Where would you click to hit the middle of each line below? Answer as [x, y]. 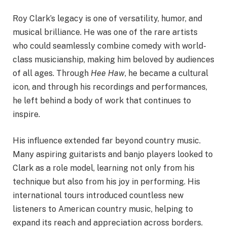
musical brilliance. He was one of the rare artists [105, 32]
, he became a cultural [166, 73]
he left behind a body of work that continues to [102, 101]
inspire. [26, 115]
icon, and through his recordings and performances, [110, 87]
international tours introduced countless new [98, 195]
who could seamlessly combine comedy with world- [109, 46]
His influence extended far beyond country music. [107, 140]
